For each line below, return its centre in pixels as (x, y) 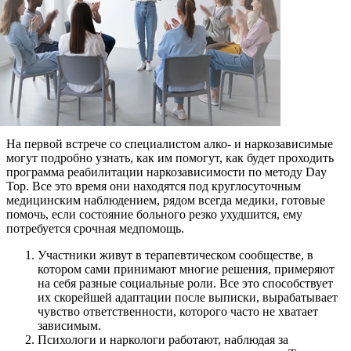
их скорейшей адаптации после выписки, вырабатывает (188, 298)
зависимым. (69, 326)
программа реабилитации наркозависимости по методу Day (166, 172)
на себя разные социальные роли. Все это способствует (185, 284)
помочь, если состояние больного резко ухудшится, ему (154, 215)
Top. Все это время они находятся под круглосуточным (154, 186)
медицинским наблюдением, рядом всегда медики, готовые (166, 201)
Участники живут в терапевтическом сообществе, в (175, 255)
